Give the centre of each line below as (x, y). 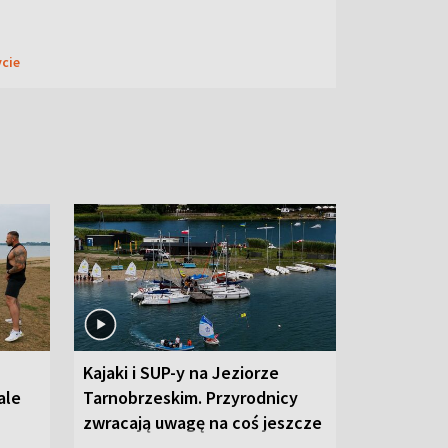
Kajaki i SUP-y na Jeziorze (181, 372)
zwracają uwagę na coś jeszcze (202, 422)
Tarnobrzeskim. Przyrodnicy (190, 397)
